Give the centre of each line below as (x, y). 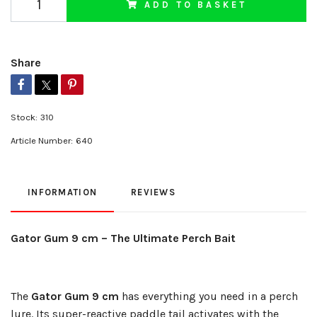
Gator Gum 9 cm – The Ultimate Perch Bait (123, 238)
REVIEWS (154, 192)
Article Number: (42, 141)
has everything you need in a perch (208, 296)
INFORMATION (63, 192)
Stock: (24, 117)
